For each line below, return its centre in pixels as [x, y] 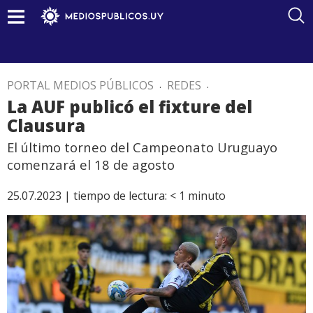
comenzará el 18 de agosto [91, 165]
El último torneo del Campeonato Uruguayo [142, 147]
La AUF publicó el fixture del [130, 107]
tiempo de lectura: [120, 196]
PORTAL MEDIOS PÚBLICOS [80, 85]
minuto [207, 196]
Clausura [46, 125]
